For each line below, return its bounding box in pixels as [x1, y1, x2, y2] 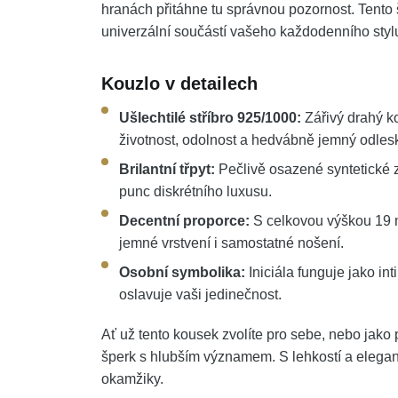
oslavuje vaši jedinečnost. [119, 287, 282, 302]
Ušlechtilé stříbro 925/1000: [119, 110, 301, 125]
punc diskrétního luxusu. [119, 184, 272, 199]
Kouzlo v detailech [101, 74, 258, 93]
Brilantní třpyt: [119, 162, 215, 177]
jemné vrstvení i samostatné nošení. [119, 235, 344, 251]
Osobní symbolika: [119, 265, 245, 280]
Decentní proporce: [119, 213, 250, 228]
